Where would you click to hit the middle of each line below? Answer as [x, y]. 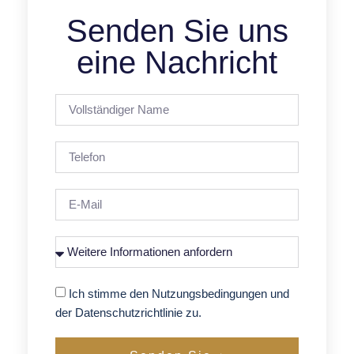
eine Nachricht [177, 62]
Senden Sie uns [177, 30]
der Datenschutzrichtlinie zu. [128, 312]
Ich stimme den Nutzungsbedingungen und [179, 293]
